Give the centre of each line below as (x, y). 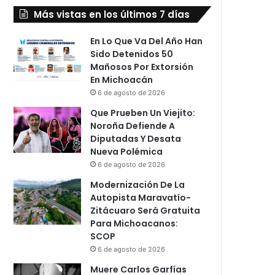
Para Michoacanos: (134, 223)
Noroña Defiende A (133, 126)
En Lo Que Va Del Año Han (147, 41)
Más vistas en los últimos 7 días (112, 14)
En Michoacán (122, 79)
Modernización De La (138, 184)
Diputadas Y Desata (136, 138)
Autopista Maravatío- (141, 197)
